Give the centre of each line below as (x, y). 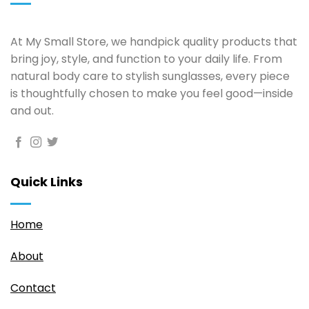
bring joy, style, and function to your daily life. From (146, 59)
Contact (33, 288)
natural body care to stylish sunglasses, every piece (150, 77)
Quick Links (47, 182)
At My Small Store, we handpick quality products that (154, 42)
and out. (32, 111)
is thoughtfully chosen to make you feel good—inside (152, 94)
